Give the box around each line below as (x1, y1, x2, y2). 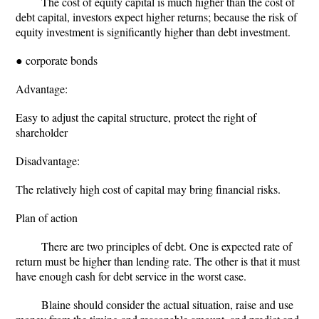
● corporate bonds (16, 53, 98, 68)
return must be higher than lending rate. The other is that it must (16, 253, 300, 268)
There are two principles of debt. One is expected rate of (41, 239, 292, 253)
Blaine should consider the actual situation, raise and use (41, 297, 293, 312)
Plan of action (16, 210, 78, 225)
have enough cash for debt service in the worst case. (16, 268, 246, 283)
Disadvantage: (16, 153, 80, 168)
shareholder (16, 125, 68, 140)
